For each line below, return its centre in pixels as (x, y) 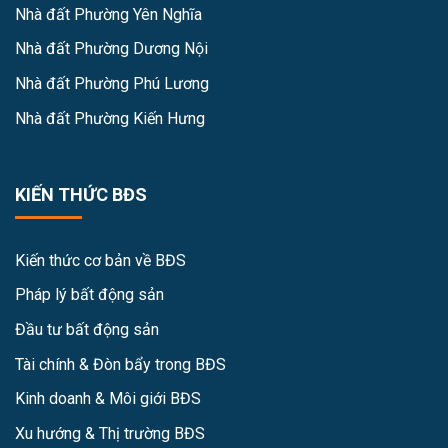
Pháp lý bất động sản (89, 295)
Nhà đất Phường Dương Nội (111, 49)
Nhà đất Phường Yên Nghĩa (108, 14)
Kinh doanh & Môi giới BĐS (108, 399)
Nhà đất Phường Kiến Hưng (110, 118)
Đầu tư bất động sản (87, 330)
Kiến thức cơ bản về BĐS (100, 260)
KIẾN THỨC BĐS (81, 195)
